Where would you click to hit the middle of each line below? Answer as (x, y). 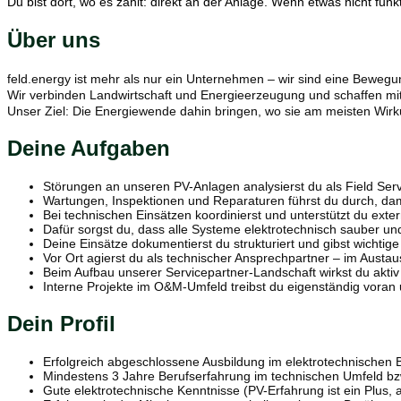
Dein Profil (61, 324)
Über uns (54, 39)
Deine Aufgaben (89, 149)
